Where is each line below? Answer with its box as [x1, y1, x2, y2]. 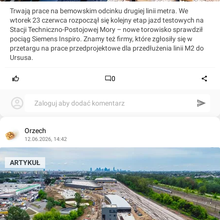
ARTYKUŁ [10, 159, 40, 167]
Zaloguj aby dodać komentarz [34, 99, 125, 108]
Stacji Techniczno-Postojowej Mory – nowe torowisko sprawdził [10, 26, 203, 34]
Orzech [25, 127, 46, 135]
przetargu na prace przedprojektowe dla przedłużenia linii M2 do [10, 44, 204, 53]
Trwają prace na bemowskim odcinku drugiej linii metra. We [10, 7, 188, 15]
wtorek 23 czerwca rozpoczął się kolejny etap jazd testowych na [10, 16, 204, 25]
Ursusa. [10, 54, 33, 62]
